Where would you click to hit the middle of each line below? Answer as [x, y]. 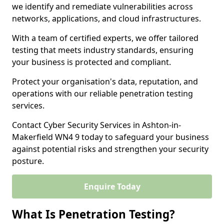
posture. [28, 161]
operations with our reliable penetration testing [102, 93]
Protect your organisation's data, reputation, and [105, 81]
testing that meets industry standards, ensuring [103, 50]
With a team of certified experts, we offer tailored [105, 38]
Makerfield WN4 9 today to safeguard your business [110, 137]
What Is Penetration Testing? [93, 214]
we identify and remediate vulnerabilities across [102, 6]
